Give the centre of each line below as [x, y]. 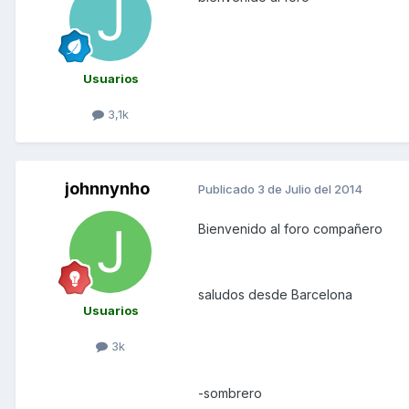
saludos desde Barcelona [275, 294]
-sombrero [230, 393]
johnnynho [107, 188]
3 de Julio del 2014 [310, 189]
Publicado [228, 189]
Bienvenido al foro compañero [290, 228]
